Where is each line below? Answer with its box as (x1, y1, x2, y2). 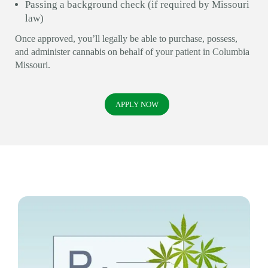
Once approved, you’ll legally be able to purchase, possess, (15, 33, 237, 44)
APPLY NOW (115, 99, 159, 109)
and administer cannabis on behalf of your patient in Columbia (15, 46, 249, 57)
